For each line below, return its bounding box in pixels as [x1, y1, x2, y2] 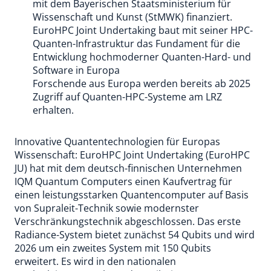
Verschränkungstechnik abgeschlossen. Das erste [15, 215, 241, 228]
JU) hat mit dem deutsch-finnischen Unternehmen [15, 162, 242, 175]
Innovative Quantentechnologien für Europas [15, 135, 220, 148]
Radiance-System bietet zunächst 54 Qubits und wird [15, 228, 255, 241]
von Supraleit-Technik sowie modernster [15, 201, 199, 215]
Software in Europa [33, 64, 120, 77]
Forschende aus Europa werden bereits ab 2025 [33, 77, 250, 90]
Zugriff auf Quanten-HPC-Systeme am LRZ [33, 90, 222, 103]
